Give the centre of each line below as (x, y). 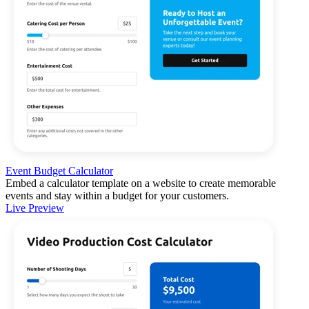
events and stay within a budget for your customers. (117, 195)
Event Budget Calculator (59, 170)
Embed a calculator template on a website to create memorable (141, 183)
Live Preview (35, 208)
